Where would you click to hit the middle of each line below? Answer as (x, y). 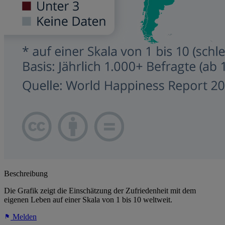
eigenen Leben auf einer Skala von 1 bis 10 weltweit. (88, 200)
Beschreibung (26, 174)
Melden (24, 217)
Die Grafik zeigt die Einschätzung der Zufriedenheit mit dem (100, 191)
